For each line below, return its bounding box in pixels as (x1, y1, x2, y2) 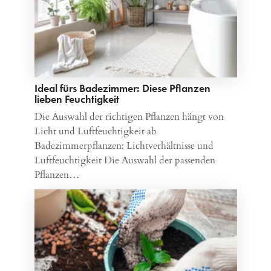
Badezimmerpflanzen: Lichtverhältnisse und (34, 139, 214, 152)
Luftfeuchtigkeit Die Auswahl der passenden (34, 153, 215, 167)
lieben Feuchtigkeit (34, 91, 119, 106)
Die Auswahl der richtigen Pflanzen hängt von (34, 109, 224, 123)
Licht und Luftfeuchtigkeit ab (34, 124, 157, 138)
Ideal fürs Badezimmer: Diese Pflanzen (34, 80, 211, 95)
